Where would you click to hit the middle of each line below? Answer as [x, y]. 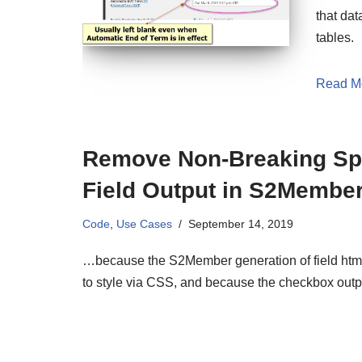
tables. [335, 38]
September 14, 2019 [241, 224]
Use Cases [144, 224]
